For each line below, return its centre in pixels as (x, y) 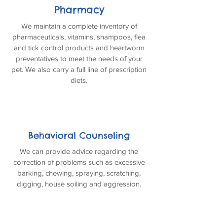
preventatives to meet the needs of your (79, 58)
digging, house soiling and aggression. (79, 184)
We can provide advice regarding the (79, 151)
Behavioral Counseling (79, 135)
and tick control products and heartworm (79, 48)
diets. (79, 80)
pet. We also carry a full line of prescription (79, 69)
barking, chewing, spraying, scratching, (79, 173)
